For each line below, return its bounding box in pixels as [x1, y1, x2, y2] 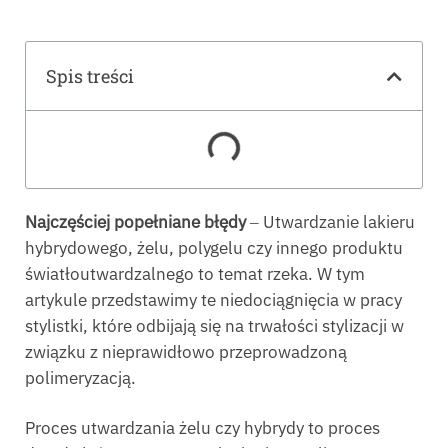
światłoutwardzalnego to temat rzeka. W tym [25, 263, 365, 286]
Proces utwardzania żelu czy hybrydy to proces [25, 417, 380, 440]
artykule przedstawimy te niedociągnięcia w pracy [25, 289, 402, 312]
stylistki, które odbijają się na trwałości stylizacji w [25, 315, 404, 338]
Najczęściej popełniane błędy [25, 211, 246, 234]
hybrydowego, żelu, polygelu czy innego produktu [25, 237, 403, 260]
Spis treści [46, 64, 134, 89]
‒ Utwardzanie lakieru [246, 211, 415, 234]
